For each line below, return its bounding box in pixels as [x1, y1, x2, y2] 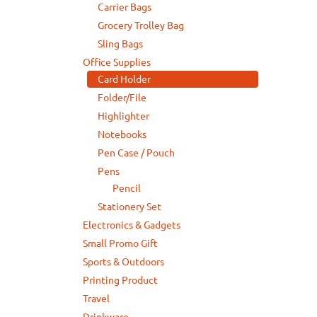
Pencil [113, 183, 141, 194]
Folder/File [98, 92, 146, 103]
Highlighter [98, 110, 149, 122]
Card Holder [98, 74, 151, 85]
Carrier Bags [98, 1, 151, 13]
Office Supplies [83, 57, 151, 68]
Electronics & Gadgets [83, 219, 180, 231]
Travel [83, 293, 110, 304]
